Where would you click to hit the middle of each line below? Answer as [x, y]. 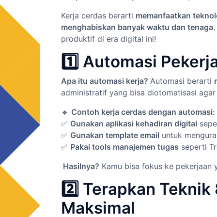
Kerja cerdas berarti [98, 15]
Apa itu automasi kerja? [106, 81]
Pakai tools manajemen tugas [124, 147]
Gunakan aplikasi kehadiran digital [134, 124]
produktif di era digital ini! [108, 39]
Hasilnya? [80, 166]
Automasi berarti [182, 81]
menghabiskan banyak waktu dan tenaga [137, 27]
